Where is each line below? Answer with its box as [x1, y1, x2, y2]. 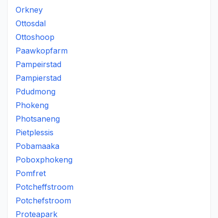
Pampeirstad [16, 59, 61, 69]
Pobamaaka [16, 141, 59, 151]
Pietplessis [16, 127, 54, 137]
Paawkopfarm [16, 46, 68, 55]
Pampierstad [16, 73, 61, 83]
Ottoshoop [16, 32, 54, 42]
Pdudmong [16, 87, 55, 96]
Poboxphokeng [16, 155, 73, 164]
